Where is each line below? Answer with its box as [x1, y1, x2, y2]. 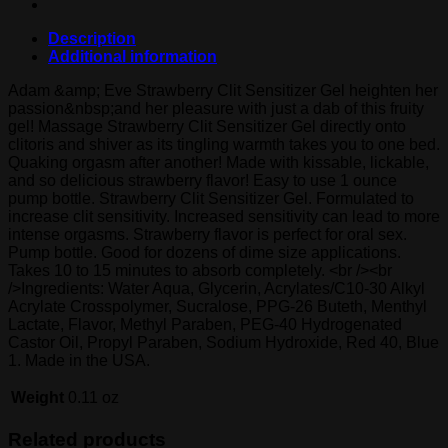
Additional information [48, 47, 217, 65]
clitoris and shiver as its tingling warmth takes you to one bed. [8, 135, 440, 153]
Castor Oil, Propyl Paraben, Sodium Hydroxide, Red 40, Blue [8, 333, 439, 351]
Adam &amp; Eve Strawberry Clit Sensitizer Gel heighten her [8, 81, 438, 99]
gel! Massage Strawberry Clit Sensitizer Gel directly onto [8, 117, 406, 135]
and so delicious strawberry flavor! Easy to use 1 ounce [8, 171, 397, 189]
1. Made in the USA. [8, 351, 150, 369]
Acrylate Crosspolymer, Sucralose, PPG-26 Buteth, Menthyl [8, 297, 427, 315]
